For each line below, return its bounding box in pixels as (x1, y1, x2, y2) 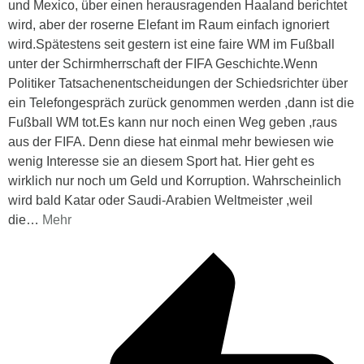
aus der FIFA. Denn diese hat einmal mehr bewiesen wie (8, 135, 334, 149)
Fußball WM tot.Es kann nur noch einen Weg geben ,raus (8, 115, 337, 130)
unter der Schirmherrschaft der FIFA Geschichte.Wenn (8, 57, 318, 71)
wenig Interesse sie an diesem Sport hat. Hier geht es (8, 154, 314, 169)
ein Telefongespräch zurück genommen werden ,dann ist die (8, 96, 354, 110)
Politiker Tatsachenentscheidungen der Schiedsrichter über (8, 76, 348, 91)
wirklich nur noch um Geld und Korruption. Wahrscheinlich (8, 174, 341, 188)
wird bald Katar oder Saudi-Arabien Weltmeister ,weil (8, 193, 313, 208)
